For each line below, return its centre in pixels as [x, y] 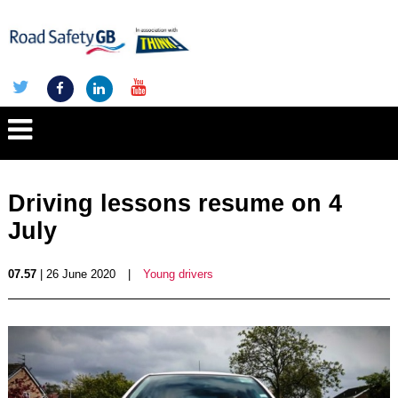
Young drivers [178, 274]
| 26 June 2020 [76, 274]
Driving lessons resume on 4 [175, 203]
